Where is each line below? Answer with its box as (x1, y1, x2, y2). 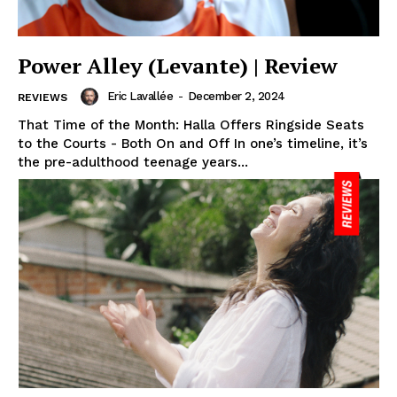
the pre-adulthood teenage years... (18, 153, 248, 170)
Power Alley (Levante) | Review (18, 51, 338, 80)
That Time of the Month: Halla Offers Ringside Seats (18, 116, 364, 133)
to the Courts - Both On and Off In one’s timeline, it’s (18, 135, 368, 152)
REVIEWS (18, 90, 67, 104)
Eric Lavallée (106, 89, 173, 103)
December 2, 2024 (187, 89, 285, 103)
